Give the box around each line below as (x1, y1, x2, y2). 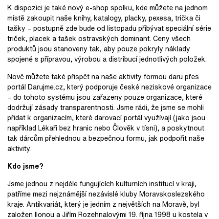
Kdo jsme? (7, 161, 45, 171)
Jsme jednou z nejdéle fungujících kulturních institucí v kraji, (7, 178, 197, 189)
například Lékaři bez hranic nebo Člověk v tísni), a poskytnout (7, 123, 204, 133)
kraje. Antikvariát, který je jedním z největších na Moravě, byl (7, 199, 199, 209)
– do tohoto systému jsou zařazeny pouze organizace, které (7, 92, 202, 102)
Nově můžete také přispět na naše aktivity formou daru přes (7, 71, 199, 82)
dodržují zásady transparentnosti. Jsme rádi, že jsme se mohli (7, 102, 204, 112)
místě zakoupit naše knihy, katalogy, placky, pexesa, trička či (7, 13, 200, 23)
